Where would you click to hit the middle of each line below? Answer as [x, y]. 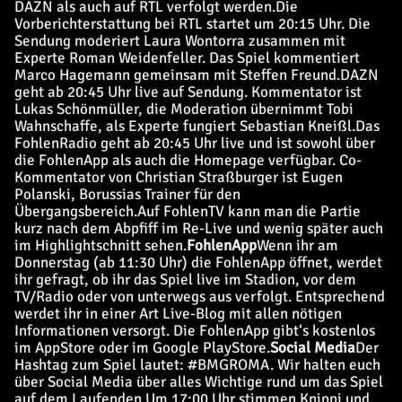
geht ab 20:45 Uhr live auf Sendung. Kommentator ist [188, 92]
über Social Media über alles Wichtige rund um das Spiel [199, 382]
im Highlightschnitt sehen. [100, 245]
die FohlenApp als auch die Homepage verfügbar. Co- [188, 160]
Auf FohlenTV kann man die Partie [249, 211]
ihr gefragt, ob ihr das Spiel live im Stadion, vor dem [185, 280]
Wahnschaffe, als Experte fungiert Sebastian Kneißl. [185, 126]
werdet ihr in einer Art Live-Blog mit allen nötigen [178, 314]
